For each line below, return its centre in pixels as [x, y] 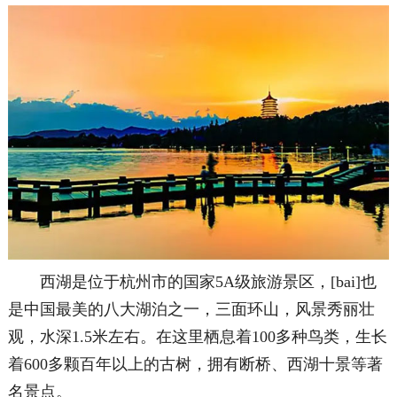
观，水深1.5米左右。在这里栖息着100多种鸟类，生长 [197, 336]
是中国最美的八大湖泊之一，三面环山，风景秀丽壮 [191, 309]
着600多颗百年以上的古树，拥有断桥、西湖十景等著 [195, 364]
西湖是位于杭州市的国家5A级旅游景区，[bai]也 [192, 281]
